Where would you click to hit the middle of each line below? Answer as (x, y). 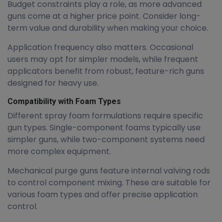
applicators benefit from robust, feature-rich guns (106, 71)
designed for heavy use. (53, 83)
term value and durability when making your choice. (108, 28)
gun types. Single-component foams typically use (104, 128)
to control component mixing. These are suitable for (109, 183)
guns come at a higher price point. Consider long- (104, 16)
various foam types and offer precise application (103, 194)
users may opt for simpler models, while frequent (103, 59)
